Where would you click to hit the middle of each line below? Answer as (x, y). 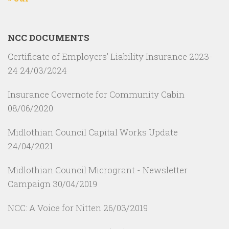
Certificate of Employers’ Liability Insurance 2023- (110, 56)
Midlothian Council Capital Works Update (93, 132)
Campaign (29, 184)
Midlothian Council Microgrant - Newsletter (98, 170)
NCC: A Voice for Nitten (54, 208)
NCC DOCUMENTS (49, 37)
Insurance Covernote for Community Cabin (96, 94)
